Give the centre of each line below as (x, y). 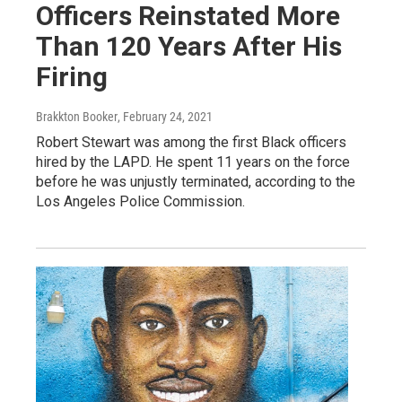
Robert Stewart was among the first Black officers (191, 142)
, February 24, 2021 (165, 116)
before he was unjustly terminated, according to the (196, 181)
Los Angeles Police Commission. (140, 201)
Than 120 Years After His (189, 46)
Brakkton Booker (77, 116)
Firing (72, 76)
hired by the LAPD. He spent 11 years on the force (193, 162)
